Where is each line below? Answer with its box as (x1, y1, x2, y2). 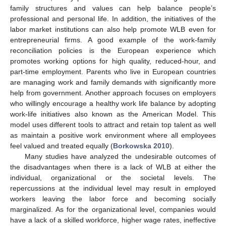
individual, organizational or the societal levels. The (10, 174, 216, 182)
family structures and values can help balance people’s (10, 4, 216, 12)
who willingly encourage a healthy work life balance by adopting (10, 99, 216, 107)
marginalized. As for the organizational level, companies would (10, 205, 216, 213)
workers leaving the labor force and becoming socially (10, 195, 216, 203)
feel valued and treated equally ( (10, 142, 113, 150)
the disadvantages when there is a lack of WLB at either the (10, 163, 216, 171)
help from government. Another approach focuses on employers (10, 89, 216, 97)
